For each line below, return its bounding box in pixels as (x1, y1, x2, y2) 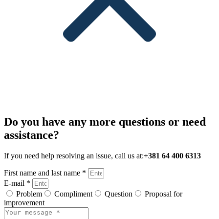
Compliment (54, 189, 92, 198)
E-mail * (4, 178, 32, 187)
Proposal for (145, 189, 182, 198)
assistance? (4, 128, 59, 141)
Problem (16, 189, 42, 198)
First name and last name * (4, 168, 88, 177)
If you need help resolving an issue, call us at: (4, 151, 144, 160)
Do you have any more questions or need (4, 115, 206, 128)
